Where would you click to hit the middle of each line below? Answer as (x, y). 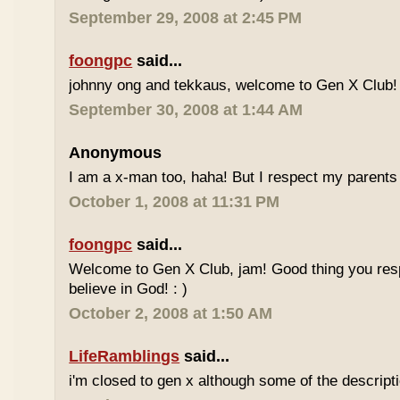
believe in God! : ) (129, 289)
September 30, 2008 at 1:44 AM (186, 110)
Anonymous (116, 153)
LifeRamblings (125, 356)
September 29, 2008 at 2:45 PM (186, 18)
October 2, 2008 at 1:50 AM (171, 313)
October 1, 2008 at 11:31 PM (175, 202)
